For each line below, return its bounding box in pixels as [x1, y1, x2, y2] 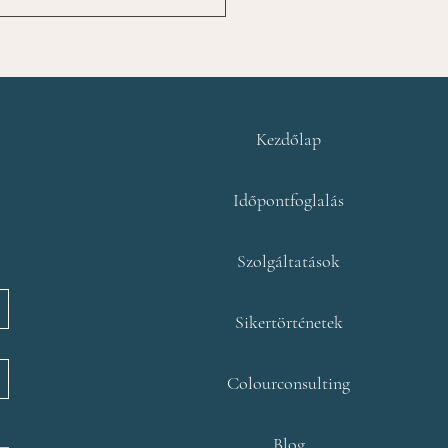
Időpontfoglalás [233, 188, 345, 211]
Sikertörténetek [234, 310, 343, 333]
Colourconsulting [227, 371, 351, 394]
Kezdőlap [256, 127, 322, 150]
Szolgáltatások [237, 249, 341, 272]
